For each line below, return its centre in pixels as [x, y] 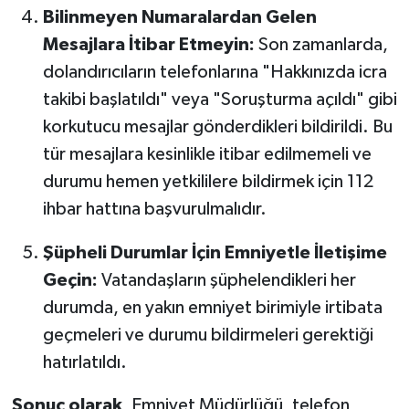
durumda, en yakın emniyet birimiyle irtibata [212, 307]
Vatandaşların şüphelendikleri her [226, 280]
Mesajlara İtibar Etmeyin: [148, 44]
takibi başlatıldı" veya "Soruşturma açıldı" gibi [220, 99]
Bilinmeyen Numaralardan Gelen [179, 17]
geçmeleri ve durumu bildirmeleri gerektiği [208, 335]
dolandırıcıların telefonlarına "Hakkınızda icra [215, 72]
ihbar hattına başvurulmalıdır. [154, 209]
